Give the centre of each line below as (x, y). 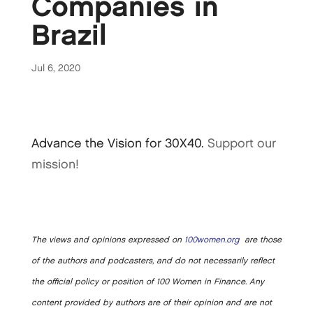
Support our (241, 143)
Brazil (69, 36)
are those (260, 240)
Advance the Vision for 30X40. (119, 143)
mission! (55, 164)
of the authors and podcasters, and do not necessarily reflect (153, 261)
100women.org (211, 240)
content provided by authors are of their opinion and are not (151, 303)
